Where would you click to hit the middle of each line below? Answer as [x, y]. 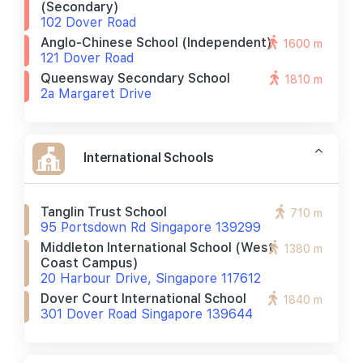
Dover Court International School [143, 299]
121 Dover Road [87, 58]
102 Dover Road [88, 22]
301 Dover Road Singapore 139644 [147, 314]
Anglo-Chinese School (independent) [156, 43]
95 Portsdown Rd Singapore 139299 [151, 227]
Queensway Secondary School [135, 78]
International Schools [149, 157]
